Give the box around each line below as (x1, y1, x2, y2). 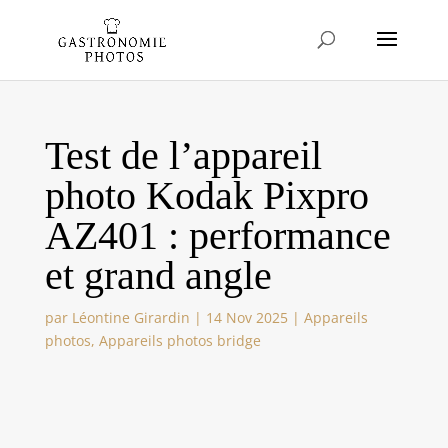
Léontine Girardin (71, 308, 190, 327)
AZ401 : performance (44, 213, 391, 258)
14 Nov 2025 (205, 308, 288, 327)
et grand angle (44, 253, 272, 298)
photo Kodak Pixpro (44, 173, 369, 218)
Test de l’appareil (44, 133, 322, 178)
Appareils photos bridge (98, 331, 261, 350)
